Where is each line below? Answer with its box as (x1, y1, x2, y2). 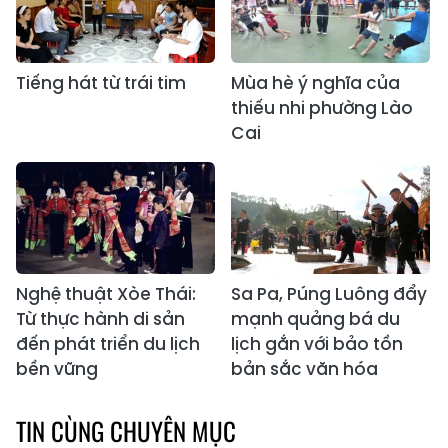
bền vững (16, 357, 98, 382)
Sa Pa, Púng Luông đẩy (231, 282, 427, 307)
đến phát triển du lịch (16, 332, 200, 357)
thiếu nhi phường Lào (231, 96, 413, 121)
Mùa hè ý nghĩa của (231, 71, 400, 96)
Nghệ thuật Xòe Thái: (16, 282, 196, 307)
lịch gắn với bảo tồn (231, 332, 403, 357)
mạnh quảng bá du (231, 307, 400, 332)
